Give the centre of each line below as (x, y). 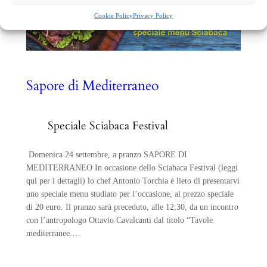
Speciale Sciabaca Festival (108, 126)
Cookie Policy (114, 15)
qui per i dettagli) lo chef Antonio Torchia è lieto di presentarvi (133, 180)
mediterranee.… (53, 233)
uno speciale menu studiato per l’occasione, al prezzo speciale (130, 193)
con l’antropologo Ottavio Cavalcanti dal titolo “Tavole (119, 220)
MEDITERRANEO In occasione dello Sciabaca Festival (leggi (132, 167)
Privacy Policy (153, 15)
